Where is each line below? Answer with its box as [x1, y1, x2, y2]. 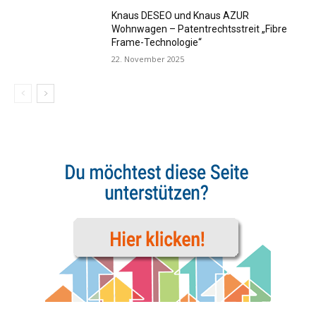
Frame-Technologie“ [111, 37, 202, 49]
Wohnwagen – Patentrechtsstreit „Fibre [111, 23, 288, 35]
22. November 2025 [111, 54, 185, 65]
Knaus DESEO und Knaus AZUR [111, 10, 250, 22]
